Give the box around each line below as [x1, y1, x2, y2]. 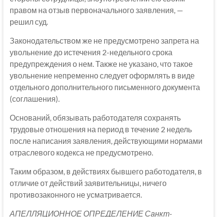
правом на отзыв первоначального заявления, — [9, 5, 183, 15]
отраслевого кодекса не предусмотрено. [9, 148, 153, 157]
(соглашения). [9, 94, 60, 104]
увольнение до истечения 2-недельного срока [9, 47, 172, 57]
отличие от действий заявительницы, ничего [9, 178, 167, 188]
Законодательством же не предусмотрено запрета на [9, 36, 199, 46]
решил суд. [9, 17, 48, 27]
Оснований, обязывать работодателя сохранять [9, 113, 181, 123]
